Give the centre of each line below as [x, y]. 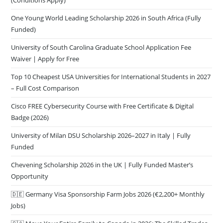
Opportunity [30, 169]
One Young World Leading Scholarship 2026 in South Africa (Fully [106, 11]
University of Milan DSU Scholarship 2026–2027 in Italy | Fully [101, 128]
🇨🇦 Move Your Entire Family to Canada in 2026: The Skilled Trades [110, 216]
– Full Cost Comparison [45, 81]
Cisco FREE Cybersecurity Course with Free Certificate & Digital [103, 99]
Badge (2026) [30, 110]
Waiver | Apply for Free [45, 52]
